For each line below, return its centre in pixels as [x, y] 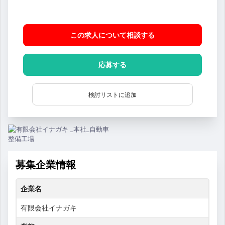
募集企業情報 [46, 164]
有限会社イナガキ [49, 207]
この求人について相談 [105, 35]
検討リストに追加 [112, 94]
